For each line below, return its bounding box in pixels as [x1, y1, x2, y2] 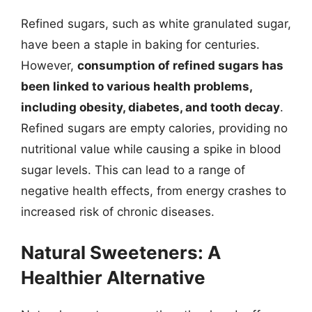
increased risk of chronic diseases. [21, 205, 214, 219]
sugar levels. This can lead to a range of [21, 163, 245, 177]
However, [21, 58, 77, 72]
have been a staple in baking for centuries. [21, 38, 260, 52]
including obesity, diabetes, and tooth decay [21, 100, 280, 114]
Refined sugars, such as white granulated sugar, [21, 17, 291, 31]
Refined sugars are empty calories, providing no [21, 121, 288, 135]
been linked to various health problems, [21, 79, 252, 93]
